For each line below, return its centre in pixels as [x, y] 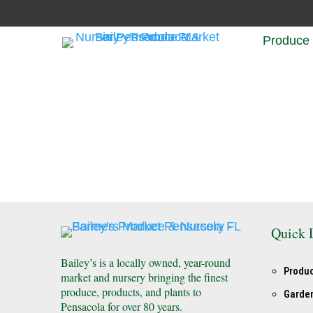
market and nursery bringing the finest [144, 277]
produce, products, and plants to [131, 292]
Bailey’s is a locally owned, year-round [146, 263]
